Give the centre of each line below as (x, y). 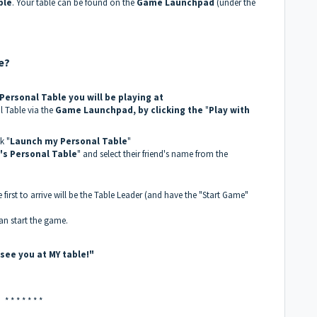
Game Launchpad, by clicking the (129, 110)
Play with (229, 110)
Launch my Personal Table (69, 141)
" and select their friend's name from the (152, 154)
